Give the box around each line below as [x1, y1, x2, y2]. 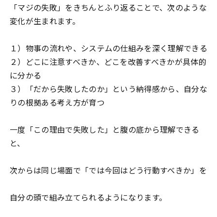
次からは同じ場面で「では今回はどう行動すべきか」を [10, 164, 207, 176]
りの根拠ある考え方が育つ [10, 96, 105, 108]
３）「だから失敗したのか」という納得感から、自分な [10, 83, 208, 94]
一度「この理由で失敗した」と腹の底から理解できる [10, 124, 200, 135]
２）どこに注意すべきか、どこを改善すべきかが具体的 [10, 56, 207, 67]
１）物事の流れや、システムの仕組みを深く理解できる [10, 42, 208, 54]
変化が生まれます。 [10, 15, 80, 27]
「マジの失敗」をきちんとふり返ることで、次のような [10, 1, 207, 13]
